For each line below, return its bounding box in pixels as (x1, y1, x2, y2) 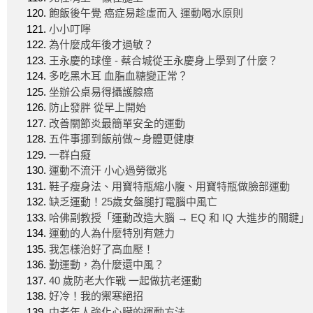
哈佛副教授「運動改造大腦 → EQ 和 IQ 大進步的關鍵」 (49, 211, 310, 224)
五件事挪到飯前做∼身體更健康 (49, 133, 194, 145)
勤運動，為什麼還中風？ (49, 259, 164, 270)
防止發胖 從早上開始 (49, 101, 146, 113)
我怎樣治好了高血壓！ (49, 242, 154, 255)
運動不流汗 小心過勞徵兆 (49, 164, 167, 176)
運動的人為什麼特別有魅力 (49, 227, 175, 239)
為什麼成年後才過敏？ (49, 38, 154, 50)
